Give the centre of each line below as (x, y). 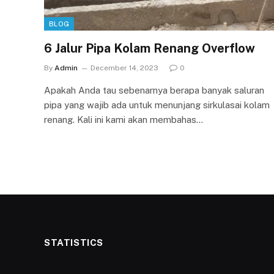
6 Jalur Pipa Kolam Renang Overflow (150, 48)
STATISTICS (74, 242)
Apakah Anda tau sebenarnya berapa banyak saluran (154, 90)
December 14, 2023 (124, 68)
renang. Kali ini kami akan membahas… (124, 119)
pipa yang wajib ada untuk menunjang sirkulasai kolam (157, 105)
